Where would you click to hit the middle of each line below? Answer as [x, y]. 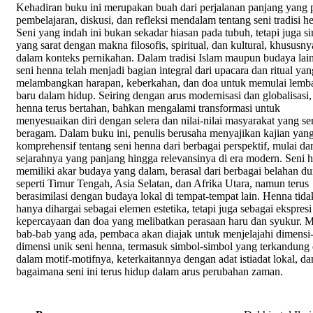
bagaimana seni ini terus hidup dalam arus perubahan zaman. [150, 272]
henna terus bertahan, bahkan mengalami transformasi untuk [148, 108]
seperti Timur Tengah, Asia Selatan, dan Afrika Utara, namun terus [162, 184]
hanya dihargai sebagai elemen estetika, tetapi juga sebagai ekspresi [164, 209]
